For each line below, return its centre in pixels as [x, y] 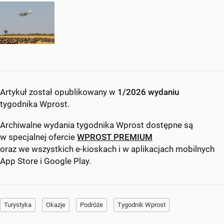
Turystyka [18, 204]
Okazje [56, 204]
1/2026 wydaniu [148, 92]
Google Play [66, 161]
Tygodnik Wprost [141, 204]
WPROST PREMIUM [115, 137]
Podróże [91, 204]
